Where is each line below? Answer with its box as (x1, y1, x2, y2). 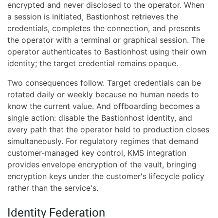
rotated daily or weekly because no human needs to (7, 90, 199, 100)
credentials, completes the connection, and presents (7, 23, 200, 34)
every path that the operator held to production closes (7, 125, 209, 135)
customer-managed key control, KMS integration (7, 148, 186, 158)
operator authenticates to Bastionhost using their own (7, 47, 206, 57)
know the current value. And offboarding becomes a (7, 101, 200, 111)
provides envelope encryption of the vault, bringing (7, 160, 197, 170)
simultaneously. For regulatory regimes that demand (7, 136, 199, 146)
